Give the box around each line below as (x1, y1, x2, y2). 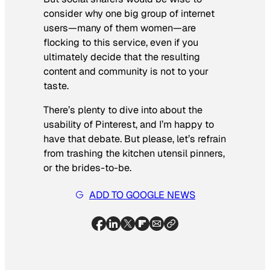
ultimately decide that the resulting (43, 51, 200, 64)
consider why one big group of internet (43, 7, 215, 20)
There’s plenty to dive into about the (43, 104, 202, 117)
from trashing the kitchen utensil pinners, (43, 147, 225, 160)
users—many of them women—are (43, 22, 196, 35)
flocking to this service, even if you (43, 36, 198, 49)
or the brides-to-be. (43, 162, 131, 175)
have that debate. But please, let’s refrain (43, 133, 226, 146)
